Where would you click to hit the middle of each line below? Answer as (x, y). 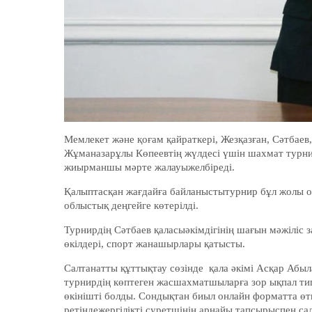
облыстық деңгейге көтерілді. (131, 205)
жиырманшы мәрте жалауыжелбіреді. (149, 167)
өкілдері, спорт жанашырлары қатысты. (157, 244)
